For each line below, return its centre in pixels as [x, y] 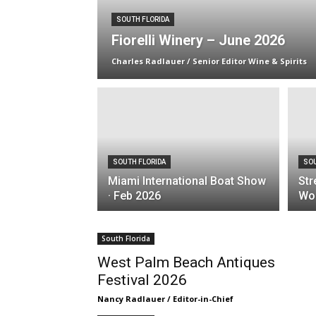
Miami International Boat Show [187, 181]
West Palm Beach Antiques [186, 262]
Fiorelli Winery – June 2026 [198, 40]
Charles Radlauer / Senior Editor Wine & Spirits [209, 61]
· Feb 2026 [134, 196]
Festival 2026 [142, 280]
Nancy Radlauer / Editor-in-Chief [165, 299]
